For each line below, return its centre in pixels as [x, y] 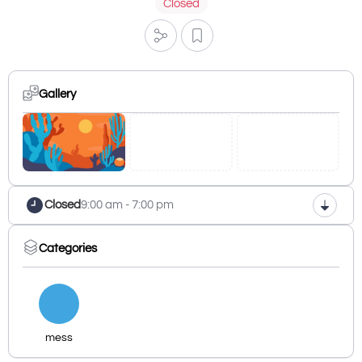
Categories [68, 249]
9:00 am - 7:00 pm [127, 204]
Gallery [57, 95]
